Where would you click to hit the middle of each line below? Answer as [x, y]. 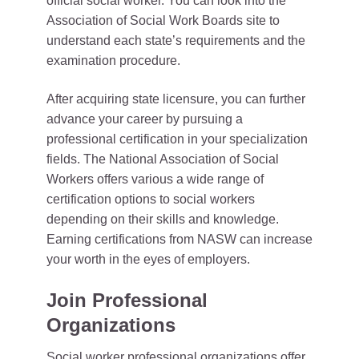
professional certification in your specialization [177, 139]
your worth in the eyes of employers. [148, 260]
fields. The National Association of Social [163, 159]
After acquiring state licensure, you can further [176, 99]
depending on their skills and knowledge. [163, 220]
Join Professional [127, 301]
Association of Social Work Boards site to [163, 21]
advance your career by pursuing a [145, 119]
